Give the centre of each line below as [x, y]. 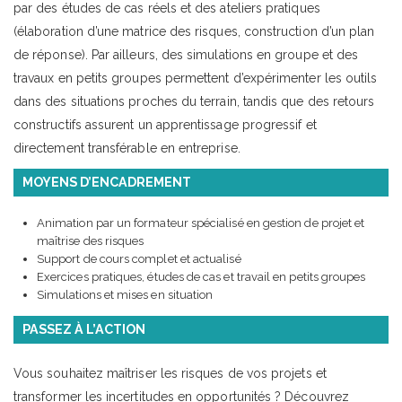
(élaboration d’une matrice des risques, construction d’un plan [194, 31]
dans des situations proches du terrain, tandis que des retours [194, 101]
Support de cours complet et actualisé [139, 258]
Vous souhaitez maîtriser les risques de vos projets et [170, 373]
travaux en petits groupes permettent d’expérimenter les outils [196, 78]
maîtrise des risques [91, 240]
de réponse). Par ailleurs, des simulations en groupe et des [186, 54]
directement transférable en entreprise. [127, 148]
